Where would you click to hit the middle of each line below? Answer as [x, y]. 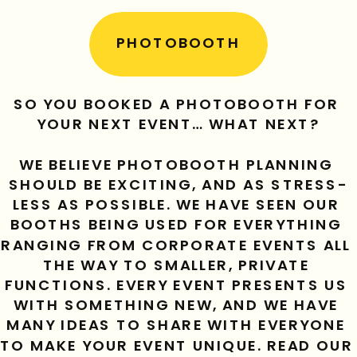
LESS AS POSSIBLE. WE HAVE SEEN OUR [176, 205]
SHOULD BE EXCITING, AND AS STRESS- [178, 184]
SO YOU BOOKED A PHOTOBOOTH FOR [176, 104]
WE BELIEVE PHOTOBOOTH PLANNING [176, 165]
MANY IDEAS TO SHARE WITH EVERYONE [176, 325]
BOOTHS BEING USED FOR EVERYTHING [176, 225]
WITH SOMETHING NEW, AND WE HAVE [176, 305]
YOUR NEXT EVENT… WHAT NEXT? [178, 124]
